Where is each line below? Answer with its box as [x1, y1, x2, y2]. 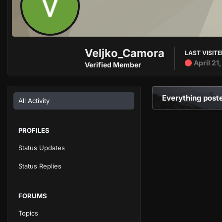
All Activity [18, 97, 50, 105]
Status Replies [18, 162, 61, 170]
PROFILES [18, 126, 50, 134]
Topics [18, 209, 38, 217]
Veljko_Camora [85, 47, 165, 59]
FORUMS [18, 192, 47, 200]
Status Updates [18, 144, 65, 152]
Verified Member [85, 60, 141, 69]
